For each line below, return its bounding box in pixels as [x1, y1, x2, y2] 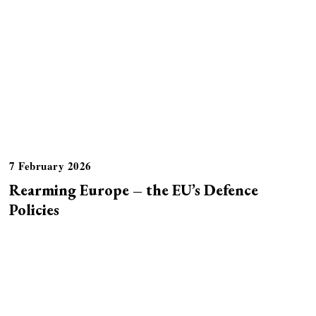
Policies [9, 200, 60, 220]
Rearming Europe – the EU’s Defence [9, 180, 259, 200]
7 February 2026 [9, 158, 92, 174]
